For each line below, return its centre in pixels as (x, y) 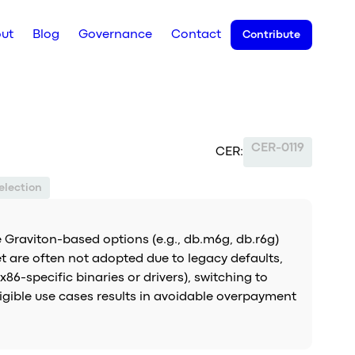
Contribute (272, 35)
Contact (197, 35)
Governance (116, 35)
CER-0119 (278, 148)
